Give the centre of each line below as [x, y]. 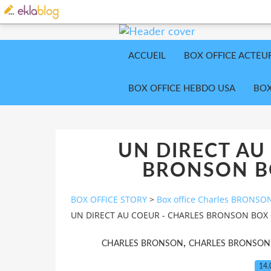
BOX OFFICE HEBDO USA [182, 89]
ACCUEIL [147, 56]
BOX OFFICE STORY [109, 200]
